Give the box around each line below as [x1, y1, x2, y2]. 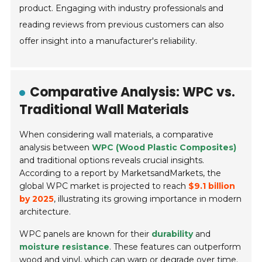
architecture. [19, 206, 71, 218]
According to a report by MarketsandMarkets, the [19, 168, 222, 179]
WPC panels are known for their [19, 229, 152, 240]
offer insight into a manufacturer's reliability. [19, 36, 198, 47]
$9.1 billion [188, 181, 236, 192]
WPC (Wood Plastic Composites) [92, 142, 237, 153]
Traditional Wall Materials [19, 101, 189, 119]
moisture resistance [19, 242, 110, 253]
